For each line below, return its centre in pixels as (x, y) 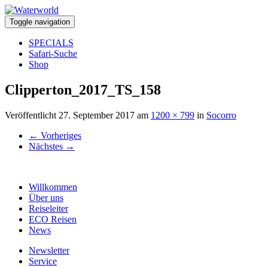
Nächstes (47, 146)
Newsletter (49, 250)
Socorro (221, 115)
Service (43, 261)
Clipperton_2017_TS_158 (83, 89)
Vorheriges (60, 135)
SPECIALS (51, 43)
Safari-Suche (53, 54)
